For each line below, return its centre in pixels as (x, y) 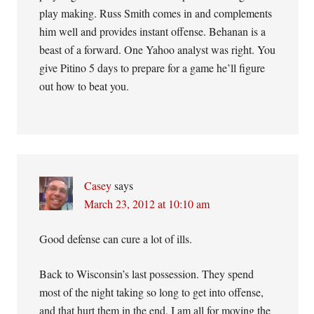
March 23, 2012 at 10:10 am (147, 204)
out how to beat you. (84, 86)
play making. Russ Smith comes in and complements (156, 13)
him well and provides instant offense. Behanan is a (153, 31)
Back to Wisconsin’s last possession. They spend (147, 274)
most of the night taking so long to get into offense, (152, 292)
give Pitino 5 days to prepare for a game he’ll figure (152, 68)
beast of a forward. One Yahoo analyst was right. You (158, 49)
